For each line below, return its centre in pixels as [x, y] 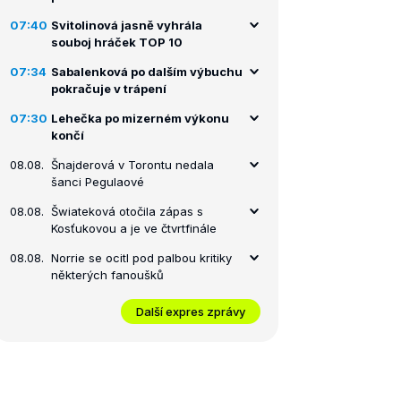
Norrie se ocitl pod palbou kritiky [141, 258]
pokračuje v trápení [109, 89]
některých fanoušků [107, 275]
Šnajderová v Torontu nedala [132, 165]
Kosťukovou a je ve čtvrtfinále [134, 228]
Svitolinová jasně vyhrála [127, 25]
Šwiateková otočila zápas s [127, 211]
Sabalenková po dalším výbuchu [147, 72]
